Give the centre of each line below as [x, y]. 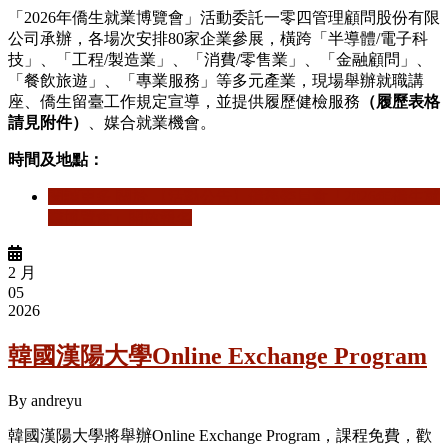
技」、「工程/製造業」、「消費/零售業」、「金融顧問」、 [220, 60]
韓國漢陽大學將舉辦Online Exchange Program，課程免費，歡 [220, 435]
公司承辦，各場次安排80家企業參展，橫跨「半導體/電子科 [218, 39]
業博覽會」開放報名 [120, 218]
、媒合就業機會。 [152, 123]
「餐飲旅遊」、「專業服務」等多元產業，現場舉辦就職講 [216, 81]
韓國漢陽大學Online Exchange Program [217, 356]
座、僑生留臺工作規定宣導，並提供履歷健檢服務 [184, 102]
